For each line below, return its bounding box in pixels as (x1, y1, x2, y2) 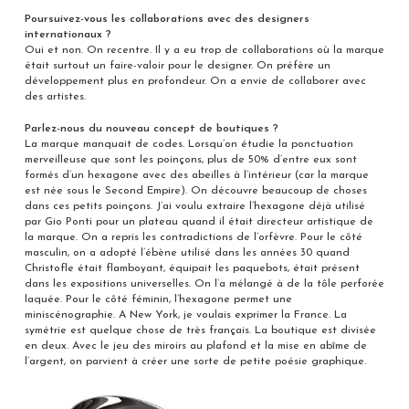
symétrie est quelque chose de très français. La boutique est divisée (24, 325, 376, 337)
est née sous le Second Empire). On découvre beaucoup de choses (24, 185, 367, 197)
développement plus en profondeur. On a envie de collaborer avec (24, 76, 366, 88)
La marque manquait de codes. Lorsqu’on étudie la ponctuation (24, 139, 353, 151)
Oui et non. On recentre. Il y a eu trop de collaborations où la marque (24, 45, 384, 57)
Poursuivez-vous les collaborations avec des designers (24, 14, 309, 26)
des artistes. (24, 91, 86, 103)
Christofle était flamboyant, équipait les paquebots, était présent (24, 263, 360, 275)
